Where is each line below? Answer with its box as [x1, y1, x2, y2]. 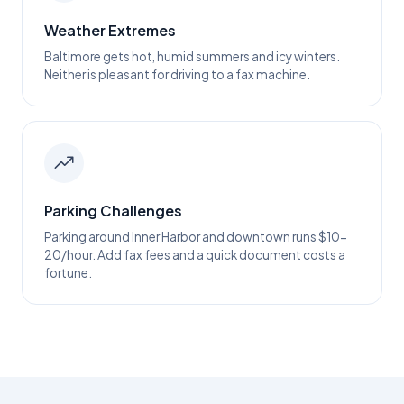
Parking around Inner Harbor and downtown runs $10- [44, 229, 347, 244]
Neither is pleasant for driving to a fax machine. [44, 67, 310, 82]
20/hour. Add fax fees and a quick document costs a [44, 247, 345, 262]
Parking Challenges [44, 201, 182, 220]
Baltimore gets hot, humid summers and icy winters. [44, 49, 340, 64]
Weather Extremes [44, 21, 176, 40]
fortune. [44, 265, 92, 280]
